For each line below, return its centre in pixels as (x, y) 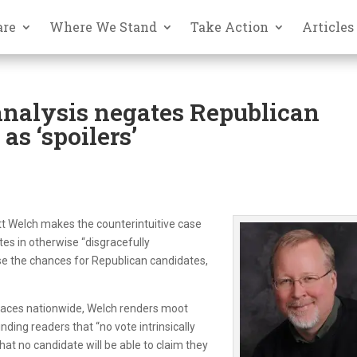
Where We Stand (104, 26)
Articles (328, 26)
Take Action (230, 26)
